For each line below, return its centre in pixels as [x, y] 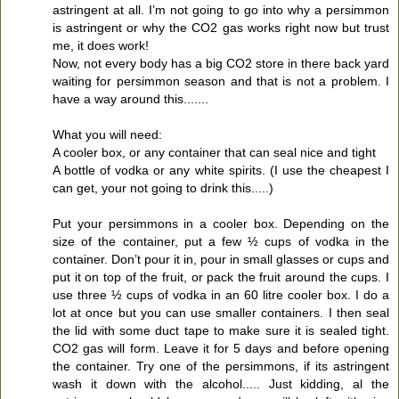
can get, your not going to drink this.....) [163, 187]
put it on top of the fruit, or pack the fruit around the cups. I [221, 277]
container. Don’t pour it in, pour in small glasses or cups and [221, 259]
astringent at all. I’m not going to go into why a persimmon [221, 9]
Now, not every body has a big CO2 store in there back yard [221, 63]
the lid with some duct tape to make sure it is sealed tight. [221, 330]
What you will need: [107, 134]
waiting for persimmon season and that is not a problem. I [221, 81]
